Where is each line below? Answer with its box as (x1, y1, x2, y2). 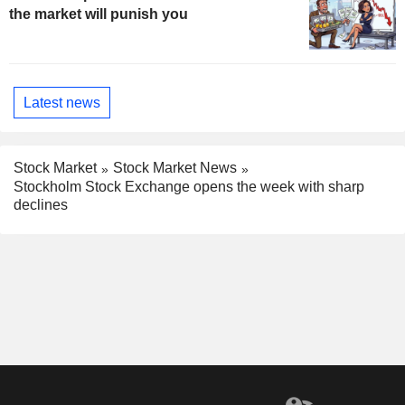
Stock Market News (113, 160, 237, 176)
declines (14, 197, 68, 213)
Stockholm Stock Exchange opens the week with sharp (14, 179, 364, 195)
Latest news (24, 94, 100, 110)
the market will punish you (9, 6, 188, 23)
